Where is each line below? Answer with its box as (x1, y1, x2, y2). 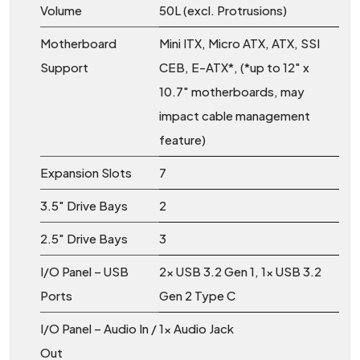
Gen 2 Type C (159, 288, 235, 304)
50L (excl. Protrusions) (159, 2, 287, 18)
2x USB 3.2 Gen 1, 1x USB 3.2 (159, 264, 321, 280)
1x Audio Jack (159, 321, 234, 337)
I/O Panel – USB (40, 264, 129, 280)
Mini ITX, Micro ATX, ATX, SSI (159, 35, 320, 51)
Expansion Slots (40, 165, 132, 181)
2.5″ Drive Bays (40, 231, 128, 247)
